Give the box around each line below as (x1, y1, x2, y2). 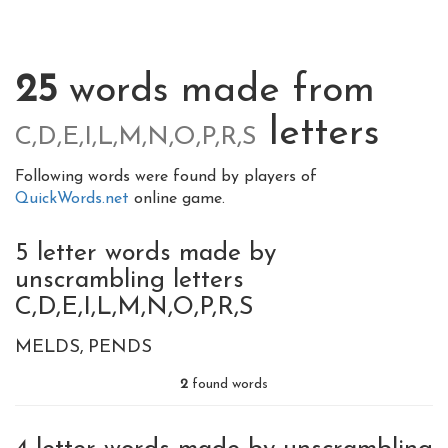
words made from (57, 72, 375, 111)
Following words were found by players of (15, 169, 317, 185)
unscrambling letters (15, 268, 244, 293)
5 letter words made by (15, 241, 276, 266)
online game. (134, 191, 225, 207)
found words (188, 377, 268, 392)
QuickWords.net (15, 191, 134, 207)
